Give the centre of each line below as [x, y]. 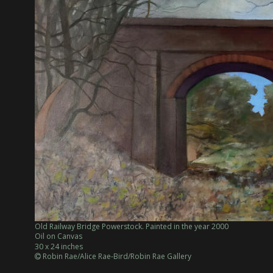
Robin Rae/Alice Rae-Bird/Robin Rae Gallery [116, 257]
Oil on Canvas [58, 236]
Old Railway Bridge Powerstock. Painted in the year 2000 [132, 227]
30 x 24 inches [59, 246]
